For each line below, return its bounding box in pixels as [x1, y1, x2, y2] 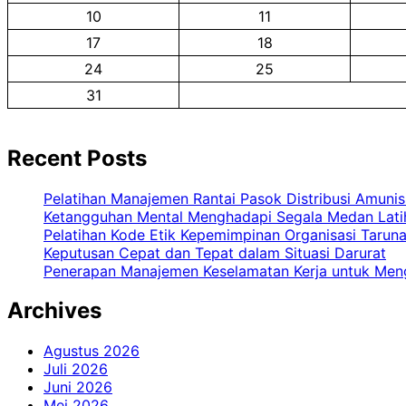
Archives [7, 297, 101, 324]
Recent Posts [7, 144, 147, 171]
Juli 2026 [43, 360, 108, 379]
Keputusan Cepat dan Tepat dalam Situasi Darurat [43, 243, 386, 262]
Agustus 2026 [43, 342, 140, 361]
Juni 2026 [43, 378, 112, 397]
